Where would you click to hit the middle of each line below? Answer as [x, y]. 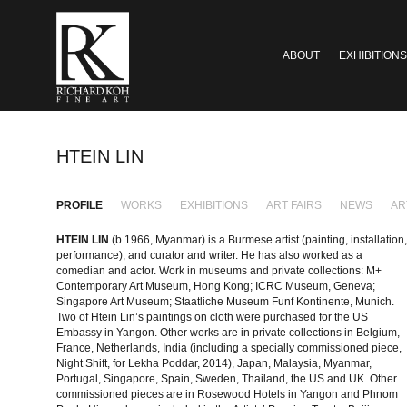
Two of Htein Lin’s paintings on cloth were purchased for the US [212, 317]
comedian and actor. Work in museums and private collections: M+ [219, 270]
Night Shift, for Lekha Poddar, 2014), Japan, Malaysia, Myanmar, [214, 363]
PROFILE [79, 205]
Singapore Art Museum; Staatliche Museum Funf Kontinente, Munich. [225, 301]
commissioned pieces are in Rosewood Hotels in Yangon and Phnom [227, 394]
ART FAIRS [294, 205]
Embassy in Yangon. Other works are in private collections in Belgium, [228, 332]
